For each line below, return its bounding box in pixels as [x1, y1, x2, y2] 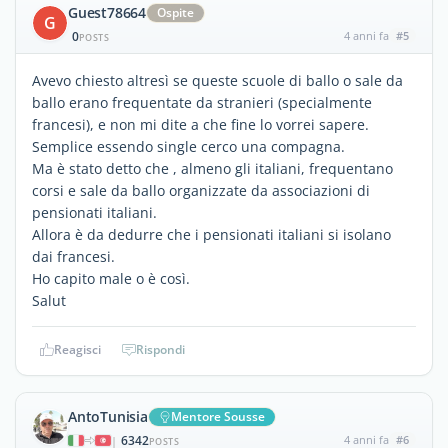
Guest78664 [68, 2, 146, 22]
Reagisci [54, 340, 101, 358]
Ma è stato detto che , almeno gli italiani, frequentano [32, 158, 393, 178]
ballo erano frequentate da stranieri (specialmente [32, 92, 372, 112]
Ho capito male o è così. [32, 268, 190, 288]
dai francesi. [32, 246, 115, 266]
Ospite [157, 3, 194, 21]
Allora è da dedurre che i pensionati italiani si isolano [32, 224, 391, 244]
